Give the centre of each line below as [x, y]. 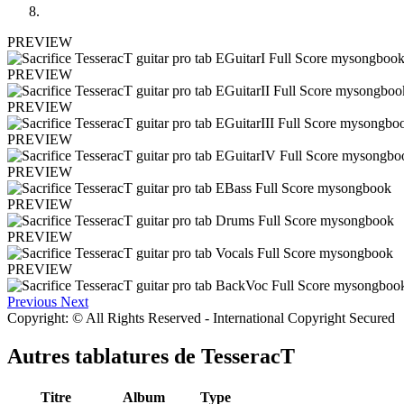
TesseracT [248, 357]
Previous [32, 302]
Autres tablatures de [104, 357]
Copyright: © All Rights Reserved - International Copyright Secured [201, 318]
